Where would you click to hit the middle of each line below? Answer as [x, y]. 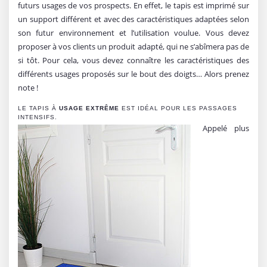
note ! [28, 87]
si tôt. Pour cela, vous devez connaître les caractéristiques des [133, 60]
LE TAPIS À [38, 108]
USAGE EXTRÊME [89, 108]
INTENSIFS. [38, 117]
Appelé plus [226, 128]
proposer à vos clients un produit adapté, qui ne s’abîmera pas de [133, 46]
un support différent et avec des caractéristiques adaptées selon [133, 19]
